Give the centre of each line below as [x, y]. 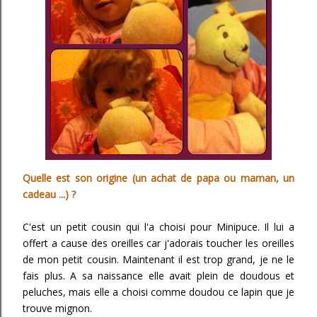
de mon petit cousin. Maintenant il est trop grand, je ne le [158, 259]
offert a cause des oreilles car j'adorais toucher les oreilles [158, 243]
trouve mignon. [59, 308]
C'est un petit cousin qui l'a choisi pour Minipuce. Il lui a [158, 227]
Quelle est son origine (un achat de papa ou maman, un [158, 178]
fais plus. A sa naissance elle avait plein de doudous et [158, 276]
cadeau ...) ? [51, 194]
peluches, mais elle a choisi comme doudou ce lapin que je [158, 292]
